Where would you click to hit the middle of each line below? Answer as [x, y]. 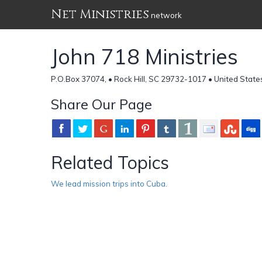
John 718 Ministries [144, 56]
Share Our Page [101, 104]
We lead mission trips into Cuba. [109, 183]
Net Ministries [100, 14]
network [166, 15]
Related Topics [110, 162]
